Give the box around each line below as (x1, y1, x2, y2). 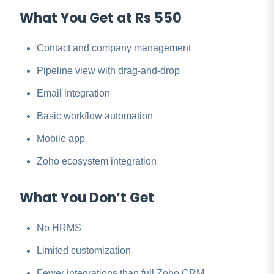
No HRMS (37, 223, 81, 234)
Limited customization (37, 245, 131, 256)
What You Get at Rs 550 (20, 9, 182, 28)
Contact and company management (37, 43, 191, 54)
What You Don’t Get (20, 188, 154, 208)
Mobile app (37, 133, 85, 144)
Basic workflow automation (37, 111, 153, 122)
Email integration (37, 88, 110, 99)
